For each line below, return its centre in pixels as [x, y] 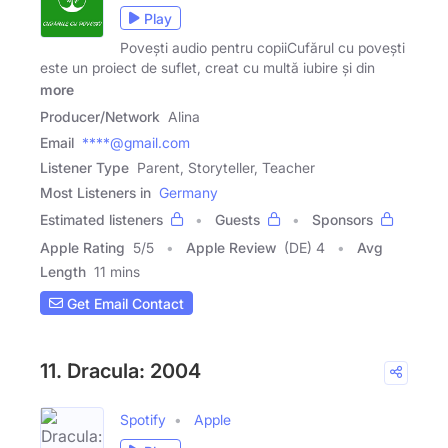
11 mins [117, 272]
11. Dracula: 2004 [120, 371]
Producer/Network [100, 117]
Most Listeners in [95, 193]
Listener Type [84, 168]
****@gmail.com [136, 143]
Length [63, 272]
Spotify [143, 420]
